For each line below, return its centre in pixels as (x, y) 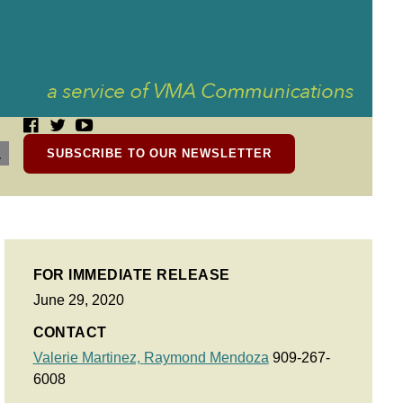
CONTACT (70, 332)
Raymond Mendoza (206, 358)
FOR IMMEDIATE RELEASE (131, 275)
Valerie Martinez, (88, 358)
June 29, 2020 (78, 300)
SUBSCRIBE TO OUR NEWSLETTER (159, 153)
